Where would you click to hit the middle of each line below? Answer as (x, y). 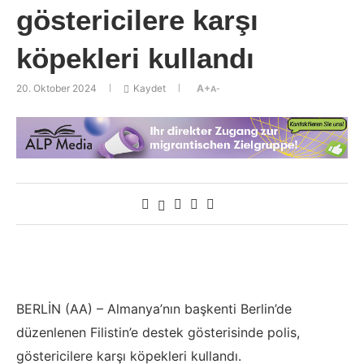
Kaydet (149, 89)
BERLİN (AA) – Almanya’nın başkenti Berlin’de (154, 308)
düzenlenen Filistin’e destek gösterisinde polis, (158, 332)
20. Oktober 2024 (56, 89)
